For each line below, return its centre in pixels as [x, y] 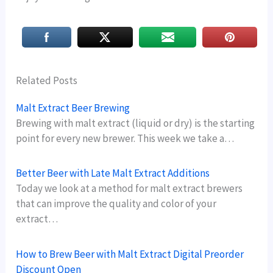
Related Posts [47, 81]
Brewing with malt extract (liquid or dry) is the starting [136, 123]
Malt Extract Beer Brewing [73, 108]
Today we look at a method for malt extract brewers [129, 189]
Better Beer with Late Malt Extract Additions [113, 173]
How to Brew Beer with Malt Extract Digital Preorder [130, 254]
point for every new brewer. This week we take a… [125, 139]
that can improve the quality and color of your [116, 204]
